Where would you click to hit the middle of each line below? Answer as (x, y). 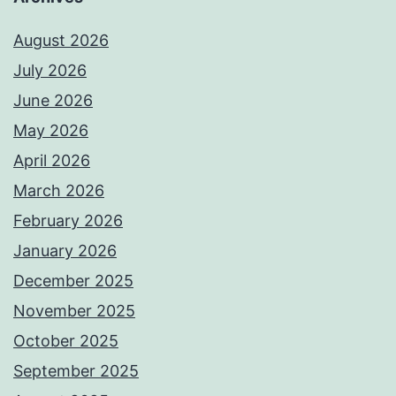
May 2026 (51, 131)
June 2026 (53, 101)
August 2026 (61, 41)
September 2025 (76, 371)
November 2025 (74, 311)
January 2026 (65, 251)
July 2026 (50, 71)
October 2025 (66, 341)
